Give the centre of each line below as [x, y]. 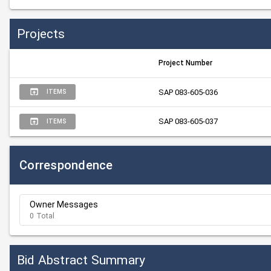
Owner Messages [64, 204]
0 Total [42, 216]
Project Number [185, 63]
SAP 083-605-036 [188, 92]
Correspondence [66, 165]
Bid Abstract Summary [81, 260]
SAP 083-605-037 [188, 121]
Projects [41, 34]
